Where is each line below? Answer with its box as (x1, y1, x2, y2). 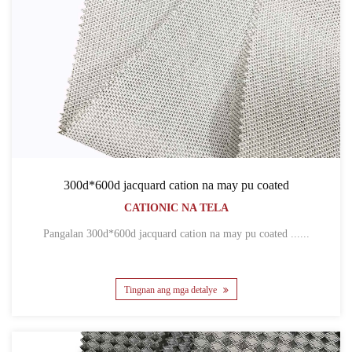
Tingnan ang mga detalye (123, 284, 219, 296)
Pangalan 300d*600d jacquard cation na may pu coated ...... (290, 227, 310, 240)
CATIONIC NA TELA (123, 201, 229, 214)
